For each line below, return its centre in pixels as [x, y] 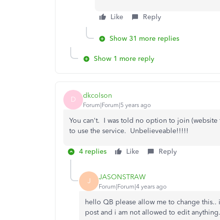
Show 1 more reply [124, 59]
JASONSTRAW [122, 177]
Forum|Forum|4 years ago [133, 186]
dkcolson [97, 95]
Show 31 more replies [144, 39]
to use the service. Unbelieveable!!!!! [129, 131]
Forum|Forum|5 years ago [117, 105]
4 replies [93, 151]
